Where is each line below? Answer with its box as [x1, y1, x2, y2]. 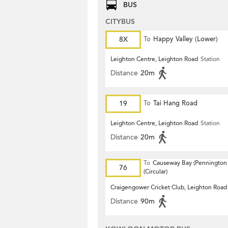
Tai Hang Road [153, 99, 197, 108]
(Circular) [144, 167, 167, 176]
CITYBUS [105, 17, 135, 26]
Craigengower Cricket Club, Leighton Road [110, 183, 227, 191]
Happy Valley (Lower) [153, 35, 218, 44]
